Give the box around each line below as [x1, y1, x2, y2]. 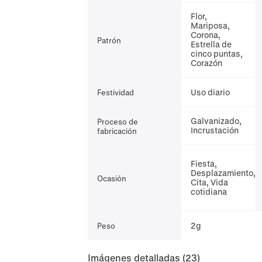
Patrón [97, 35, 122, 44]
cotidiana [191, 187, 227, 196]
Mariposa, [191, 20, 230, 30]
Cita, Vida [191, 177, 229, 187]
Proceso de [97, 116, 139, 126]
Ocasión [97, 173, 127, 182]
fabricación [97, 126, 137, 135]
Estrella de [191, 39, 232, 49]
